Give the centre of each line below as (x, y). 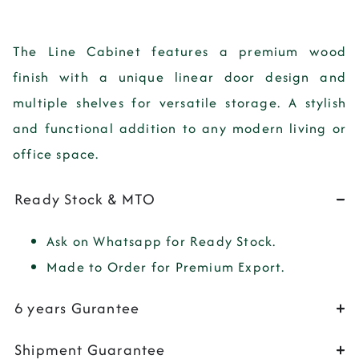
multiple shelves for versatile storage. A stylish (179, 103)
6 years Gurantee (77, 308)
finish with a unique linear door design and (179, 77)
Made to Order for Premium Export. (166, 266)
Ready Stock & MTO (85, 199)
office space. (56, 154)
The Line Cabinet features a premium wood (179, 52)
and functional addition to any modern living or (179, 129)
